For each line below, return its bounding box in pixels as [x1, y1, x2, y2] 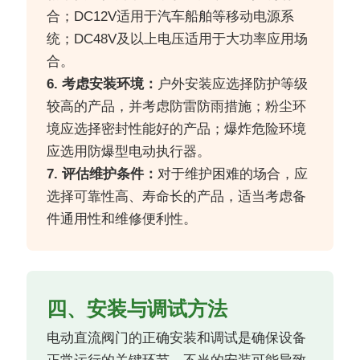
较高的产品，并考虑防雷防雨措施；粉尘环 [47, 99, 307, 115]
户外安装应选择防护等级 [157, 76, 309, 92]
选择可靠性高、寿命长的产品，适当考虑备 [47, 189, 307, 205]
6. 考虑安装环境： [47, 76, 158, 92]
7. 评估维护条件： [47, 166, 158, 182]
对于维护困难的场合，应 [157, 166, 309, 182]
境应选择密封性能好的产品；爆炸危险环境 [47, 121, 307, 137]
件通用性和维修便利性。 [47, 211, 198, 227]
